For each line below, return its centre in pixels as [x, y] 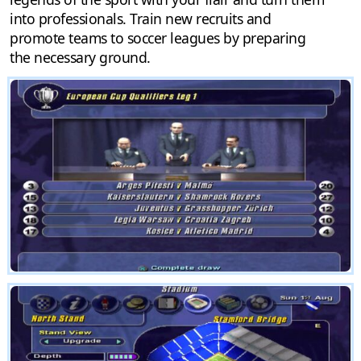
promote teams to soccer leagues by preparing [158, 38]
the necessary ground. [80, 58]
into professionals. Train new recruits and [140, 19]
